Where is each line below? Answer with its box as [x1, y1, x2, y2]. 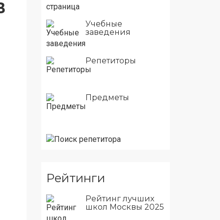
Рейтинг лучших [85, 193, 154, 203]
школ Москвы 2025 [85, 202, 164, 212]
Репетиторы [85, 56, 136, 65]
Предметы [85, 93, 129, 102]
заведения [85, 27, 131, 37]
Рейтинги [46, 170, 105, 185]
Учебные [85, 19, 122, 28]
